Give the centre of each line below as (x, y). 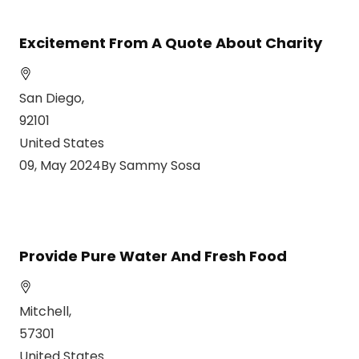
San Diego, (52, 99)
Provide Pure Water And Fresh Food (153, 256)
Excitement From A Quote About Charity (171, 43)
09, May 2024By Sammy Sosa (110, 166)
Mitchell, (45, 312)
